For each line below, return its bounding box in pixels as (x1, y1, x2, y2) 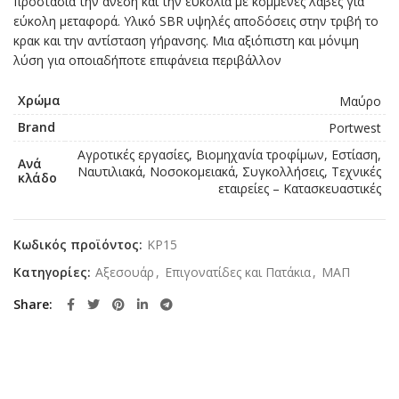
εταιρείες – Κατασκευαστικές (218, 180, 381, 198)
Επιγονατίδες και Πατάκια (165, 264, 311, 281)
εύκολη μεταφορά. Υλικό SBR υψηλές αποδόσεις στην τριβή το (13, 12, 379, 30)
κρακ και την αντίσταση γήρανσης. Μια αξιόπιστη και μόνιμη (13, 32, 359, 50)
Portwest (329, 119, 381, 137)
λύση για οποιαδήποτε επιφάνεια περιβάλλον (13, 52, 281, 69)
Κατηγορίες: (13, 264, 94, 281)
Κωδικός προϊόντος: (13, 236, 146, 254)
